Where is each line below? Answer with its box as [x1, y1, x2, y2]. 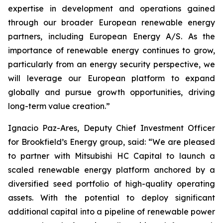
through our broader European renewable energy [8, 17, 215, 27]
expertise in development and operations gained [8, 3, 215, 13]
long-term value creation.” [8, 101, 110, 111]
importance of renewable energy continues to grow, [8, 45, 215, 55]
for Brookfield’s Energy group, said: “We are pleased [8, 137, 215, 147]
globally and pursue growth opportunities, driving [8, 87, 215, 97]
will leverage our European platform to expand [8, 73, 215, 83]
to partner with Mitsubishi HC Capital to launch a [8, 151, 215, 161]
